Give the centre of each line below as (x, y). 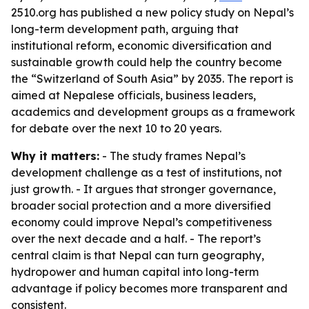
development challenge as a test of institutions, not (147, 172)
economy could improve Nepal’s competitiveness (141, 222)
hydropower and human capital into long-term (135, 272)
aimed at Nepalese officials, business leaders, (133, 95)
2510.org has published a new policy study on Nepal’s (152, 12)
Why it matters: (55, 156)
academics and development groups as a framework (153, 112)
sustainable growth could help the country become (147, 62)
